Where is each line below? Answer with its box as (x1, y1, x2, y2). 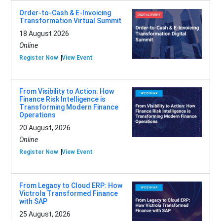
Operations (19, 111, 56, 119)
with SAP (19, 197, 47, 206)
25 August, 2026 (19, 210, 71, 219)
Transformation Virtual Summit (19, 17, 121, 25)
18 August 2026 (19, 30, 69, 38)
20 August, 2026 (19, 124, 71, 132)
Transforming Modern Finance (19, 103, 118, 111)
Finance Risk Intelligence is (19, 95, 106, 104)
